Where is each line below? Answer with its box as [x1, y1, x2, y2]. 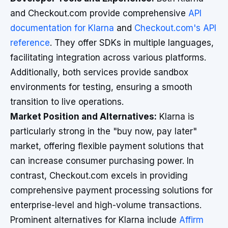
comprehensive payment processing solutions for [10, 185, 213, 195]
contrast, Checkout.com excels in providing [10, 170, 188, 181]
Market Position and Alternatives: [10, 111, 157, 122]
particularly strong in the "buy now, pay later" [10, 126, 197, 136]
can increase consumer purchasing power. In [10, 156, 194, 166]
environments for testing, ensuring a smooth [10, 82, 192, 92]
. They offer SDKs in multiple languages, [50, 38, 214, 48]
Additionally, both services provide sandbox [10, 67, 188, 77]
